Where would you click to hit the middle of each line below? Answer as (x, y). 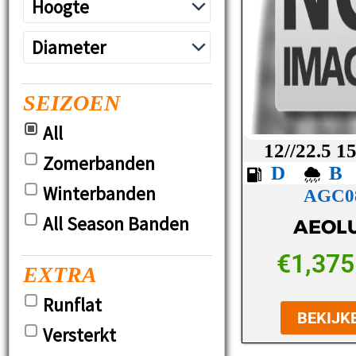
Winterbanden (99, 194)
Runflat (72, 305)
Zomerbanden (99, 164)
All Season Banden (116, 224)
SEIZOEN (72, 103)
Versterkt (79, 335)
